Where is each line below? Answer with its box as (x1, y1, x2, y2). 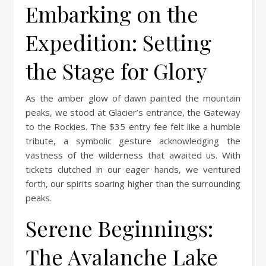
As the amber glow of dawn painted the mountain (26, 91, 240, 104)
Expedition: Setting (26, 27, 211, 56)
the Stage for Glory (26, 56, 207, 85)
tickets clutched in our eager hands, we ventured (26, 163, 240, 175)
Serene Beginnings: (26, 213, 213, 242)
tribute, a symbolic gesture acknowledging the (26, 134, 240, 147)
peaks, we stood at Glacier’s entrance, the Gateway (26, 106, 240, 118)
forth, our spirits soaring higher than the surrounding (26, 177, 240, 189)
